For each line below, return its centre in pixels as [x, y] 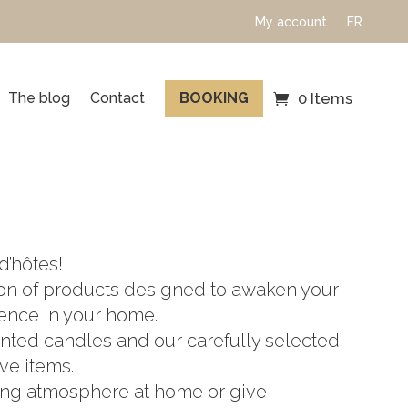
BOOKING [214, 98]
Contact [117, 98]
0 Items [325, 98]
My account [291, 21]
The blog [39, 98]
